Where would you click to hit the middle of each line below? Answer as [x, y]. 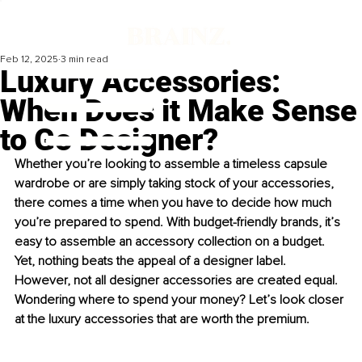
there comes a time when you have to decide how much [175, 203]
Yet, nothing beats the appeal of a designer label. [152, 261]
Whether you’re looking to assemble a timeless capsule [173, 164]
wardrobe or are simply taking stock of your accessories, [176, 184]
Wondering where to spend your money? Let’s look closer [181, 300]
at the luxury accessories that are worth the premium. [162, 320]
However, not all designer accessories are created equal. [178, 281]
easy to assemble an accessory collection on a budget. [171, 242]
